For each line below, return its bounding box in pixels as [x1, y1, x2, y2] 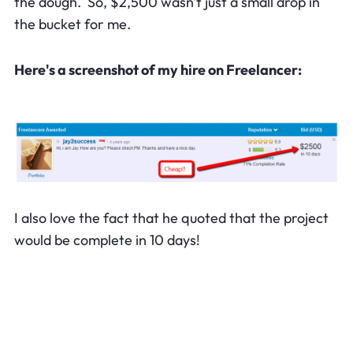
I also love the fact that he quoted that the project [13, 208, 329, 227]
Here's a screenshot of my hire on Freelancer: [13, 60, 302, 79]
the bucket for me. [13, 14, 131, 33]
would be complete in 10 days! [13, 230, 200, 249]
